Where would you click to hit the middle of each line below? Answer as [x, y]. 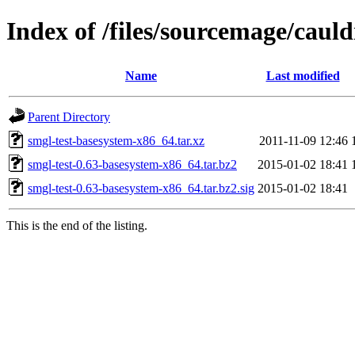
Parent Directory [69, 116]
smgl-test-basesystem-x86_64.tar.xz [116, 140]
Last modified [303, 75]
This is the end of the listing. [77, 225]
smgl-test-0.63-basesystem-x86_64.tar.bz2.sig [141, 188]
